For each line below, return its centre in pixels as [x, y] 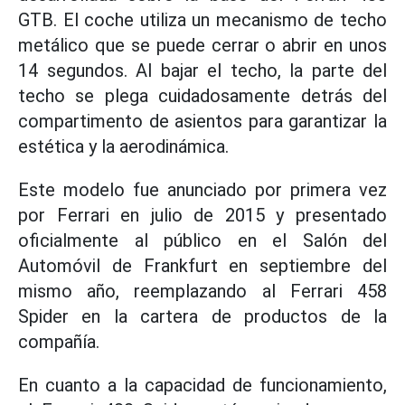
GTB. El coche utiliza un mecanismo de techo [202, 20]
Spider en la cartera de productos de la [202, 316]
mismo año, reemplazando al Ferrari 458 [202, 291]
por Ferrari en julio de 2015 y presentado [202, 215]
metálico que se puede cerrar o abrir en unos [202, 45]
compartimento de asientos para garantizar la [202, 121]
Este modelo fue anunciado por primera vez [202, 190]
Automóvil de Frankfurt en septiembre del [202, 266]
